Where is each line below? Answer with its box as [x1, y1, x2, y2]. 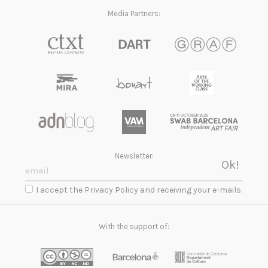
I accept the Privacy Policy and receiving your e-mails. [36, 184, 243, 195]
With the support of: [99, 221, 169, 231]
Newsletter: [114, 151, 154, 160]
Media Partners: [108, 8, 160, 18]
